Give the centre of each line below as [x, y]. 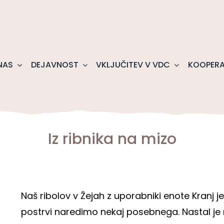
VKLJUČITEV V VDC [133, 65]
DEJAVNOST [54, 65]
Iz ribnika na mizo [112, 139]
